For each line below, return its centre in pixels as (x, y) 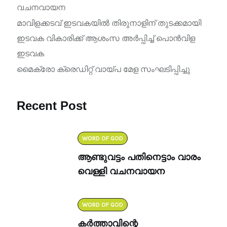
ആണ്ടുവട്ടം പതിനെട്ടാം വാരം (139, 157)
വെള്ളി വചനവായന (121, 171)
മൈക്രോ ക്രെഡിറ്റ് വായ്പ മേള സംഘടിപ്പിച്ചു (103, 69)
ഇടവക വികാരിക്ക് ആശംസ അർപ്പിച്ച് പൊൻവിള (106, 38)
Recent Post (52, 106)
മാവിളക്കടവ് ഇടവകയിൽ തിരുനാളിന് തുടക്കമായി (109, 23)
